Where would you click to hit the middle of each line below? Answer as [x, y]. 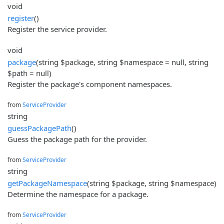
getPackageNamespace [47, 183]
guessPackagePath [39, 128]
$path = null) [29, 73]
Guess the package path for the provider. [77, 139]
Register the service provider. [57, 29]
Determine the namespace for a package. [78, 194]
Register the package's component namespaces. [90, 84]
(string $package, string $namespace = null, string [122, 62]
